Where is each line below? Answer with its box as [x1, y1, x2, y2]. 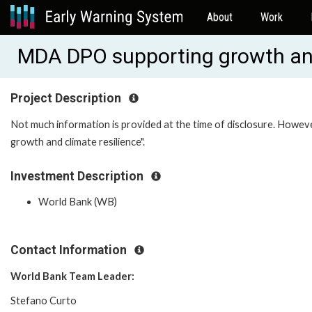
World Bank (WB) [38, 196, 117, 208]
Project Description [10, 91, 124, 105]
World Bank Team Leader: [10, 270, 134, 282]
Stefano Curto [10, 294, 77, 306]
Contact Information [10, 243, 130, 258]
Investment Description [10, 169, 146, 183]
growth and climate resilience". [10, 135, 145, 148]
